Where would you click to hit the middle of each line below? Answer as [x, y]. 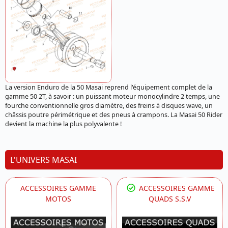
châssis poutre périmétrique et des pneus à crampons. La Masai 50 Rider [114, 115]
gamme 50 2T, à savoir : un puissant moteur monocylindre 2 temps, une [112, 96]
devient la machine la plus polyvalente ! [63, 124]
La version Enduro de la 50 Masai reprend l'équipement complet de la [109, 87]
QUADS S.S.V [170, 198]
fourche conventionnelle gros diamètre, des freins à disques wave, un [109, 105]
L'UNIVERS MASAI [44, 160]
